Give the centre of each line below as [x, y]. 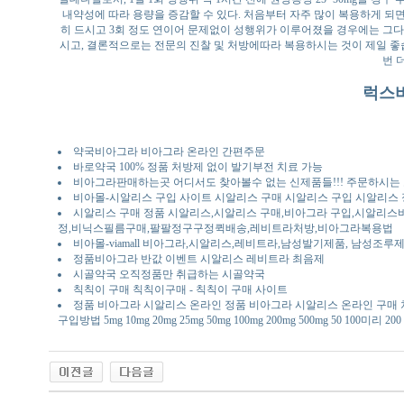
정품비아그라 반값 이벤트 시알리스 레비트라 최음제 [198, 258]
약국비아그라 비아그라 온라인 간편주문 [169, 151]
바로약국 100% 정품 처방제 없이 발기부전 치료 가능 [197, 166]
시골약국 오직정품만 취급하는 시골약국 [169, 274]
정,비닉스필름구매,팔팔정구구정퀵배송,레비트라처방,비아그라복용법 [225, 228]
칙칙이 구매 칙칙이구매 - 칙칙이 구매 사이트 [180, 289]
